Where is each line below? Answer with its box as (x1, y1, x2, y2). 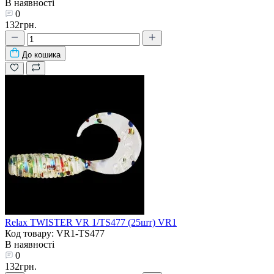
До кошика (22, 50, 61, 59)
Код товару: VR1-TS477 (5, 228, 105, 239)
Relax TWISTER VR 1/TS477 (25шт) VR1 (5, 217, 177, 228)
